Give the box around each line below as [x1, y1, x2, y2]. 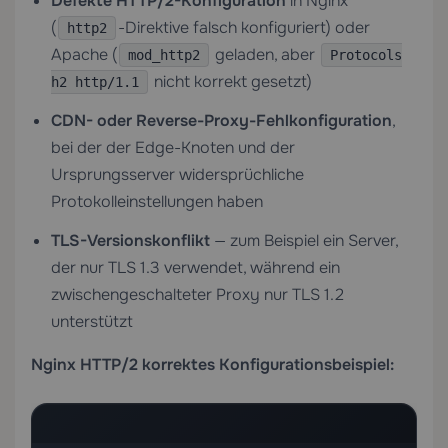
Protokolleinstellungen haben [51, 191, 263, 212]
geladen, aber [211, 44, 319, 65]
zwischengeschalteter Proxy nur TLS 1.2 [51, 284, 344, 305]
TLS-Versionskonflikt [51, 230, 210, 251]
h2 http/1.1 [51, 74, 139, 90]
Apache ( [51, 44, 117, 65]
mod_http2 [128, 47, 200, 63]
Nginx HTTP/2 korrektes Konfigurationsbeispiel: [31, 354, 394, 375]
